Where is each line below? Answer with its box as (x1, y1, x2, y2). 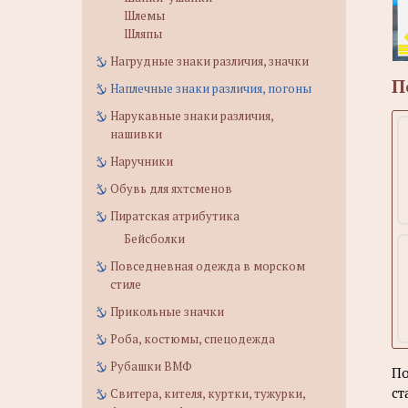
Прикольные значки (110, 303, 224, 320)
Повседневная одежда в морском (110, 258, 305, 274)
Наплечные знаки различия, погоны (110, 80, 311, 97)
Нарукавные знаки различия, (110, 107, 273, 124)
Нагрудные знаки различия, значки (110, 53, 309, 69)
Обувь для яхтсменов (110, 180, 232, 197)
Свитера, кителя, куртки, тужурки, (110, 385, 305, 402)
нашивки (110, 126, 162, 142)
